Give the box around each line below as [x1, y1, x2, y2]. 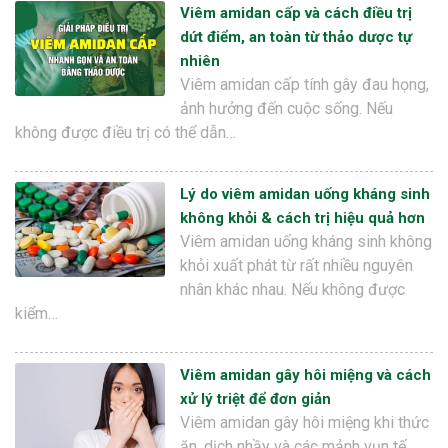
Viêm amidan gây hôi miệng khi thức [180, 413, 429, 433]
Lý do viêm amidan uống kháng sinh [180, 185, 430, 204]
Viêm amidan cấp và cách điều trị [180, 4, 412, 23]
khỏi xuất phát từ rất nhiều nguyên [180, 256, 413, 276]
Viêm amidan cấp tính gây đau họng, [180, 75, 429, 95]
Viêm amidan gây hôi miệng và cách [180, 366, 431, 385]
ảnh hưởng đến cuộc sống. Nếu [180, 99, 393, 119]
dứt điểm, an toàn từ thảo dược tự [180, 28, 412, 47]
